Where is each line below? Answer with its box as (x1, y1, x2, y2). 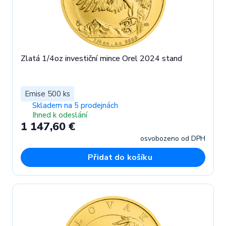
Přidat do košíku (88, 152, 152, 163)
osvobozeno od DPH (140, 134, 205, 143)
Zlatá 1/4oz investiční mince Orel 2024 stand (21, 53, 182, 65)
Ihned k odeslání (32, 110, 87, 121)
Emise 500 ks (25, 89, 70, 99)
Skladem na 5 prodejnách (32, 100, 118, 111)
